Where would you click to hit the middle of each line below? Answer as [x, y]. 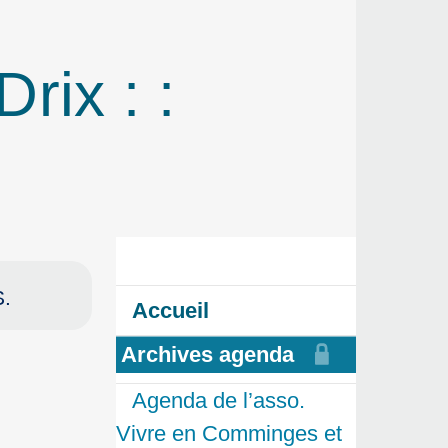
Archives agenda [207, 355]
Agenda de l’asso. [218, 401]
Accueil [170, 311]
